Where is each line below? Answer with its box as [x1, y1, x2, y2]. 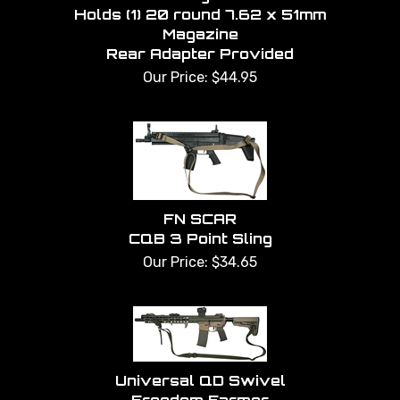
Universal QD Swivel [114, 371, 286, 390]
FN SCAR [163, 210, 237, 229]
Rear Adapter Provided [106, 45, 294, 63]
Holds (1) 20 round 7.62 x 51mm [73, 5, 327, 24]
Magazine [162, 25, 238, 44]
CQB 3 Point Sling [128, 229, 272, 248]
